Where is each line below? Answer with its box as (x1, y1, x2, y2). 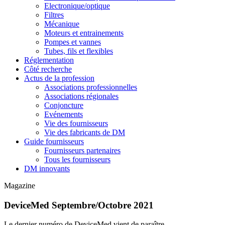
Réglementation (24, 55, 74, 64)
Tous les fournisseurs (44, 155, 110, 164)
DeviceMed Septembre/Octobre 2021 (4, 199, 154, 210)
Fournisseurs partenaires (44, 146, 121, 155)
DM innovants (24, 164, 70, 173)
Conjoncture (44, 100, 83, 109)
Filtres (44, 10, 64, 19)
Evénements (44, 109, 83, 119)
